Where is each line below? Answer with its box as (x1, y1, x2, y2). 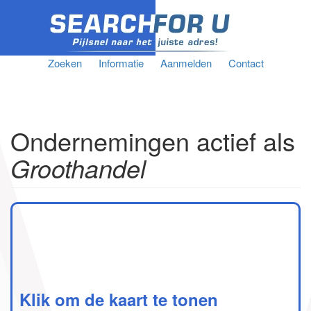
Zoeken (47, 56, 82, 70)
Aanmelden (160, 56, 212, 70)
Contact (228, 56, 264, 70)
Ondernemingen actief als (10, 123, 295, 158)
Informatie (98, 56, 144, 70)
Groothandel (10, 150, 146, 185)
